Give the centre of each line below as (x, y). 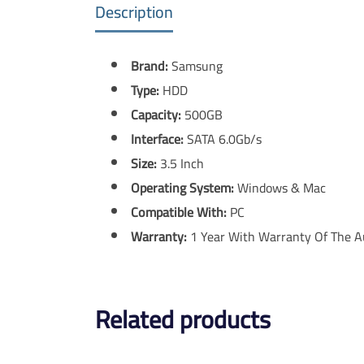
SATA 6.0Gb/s (223, 139)
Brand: (149, 65)
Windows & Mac (280, 187)
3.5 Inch (182, 163)
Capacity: (156, 114)
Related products (183, 319)
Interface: (157, 139)
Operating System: (182, 187)
